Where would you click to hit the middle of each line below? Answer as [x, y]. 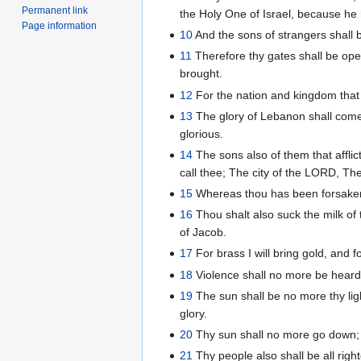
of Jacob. [203, 232]
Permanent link [55, 10]
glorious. [202, 133]
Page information [60, 25]
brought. [201, 74]
